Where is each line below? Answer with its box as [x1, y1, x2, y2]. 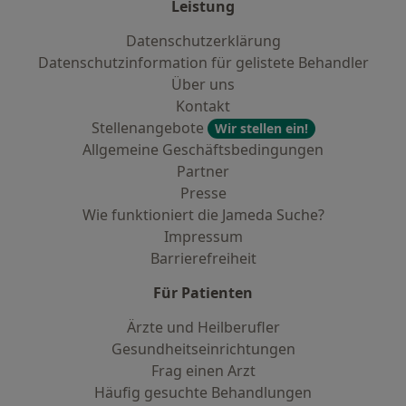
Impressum [163, 227, 243, 246]
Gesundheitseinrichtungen [111, 339, 295, 359]
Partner [177, 161, 229, 181]
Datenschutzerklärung [125, 31, 281, 51]
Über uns [171, 74, 235, 94]
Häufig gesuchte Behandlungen [94, 382, 312, 402]
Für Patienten [153, 283, 253, 303]
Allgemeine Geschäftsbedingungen [82, 140, 324, 159]
